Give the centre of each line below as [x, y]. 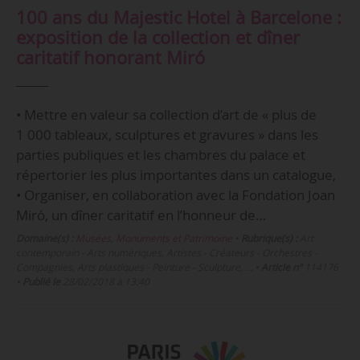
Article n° [281, 268]
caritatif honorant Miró [110, 58]
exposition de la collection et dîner [157, 38]
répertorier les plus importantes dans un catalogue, [177, 174]
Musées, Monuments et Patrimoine [153, 239]
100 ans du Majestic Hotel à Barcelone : [178, 18]
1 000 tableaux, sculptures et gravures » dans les [167, 134]
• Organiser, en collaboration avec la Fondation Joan [175, 194]
